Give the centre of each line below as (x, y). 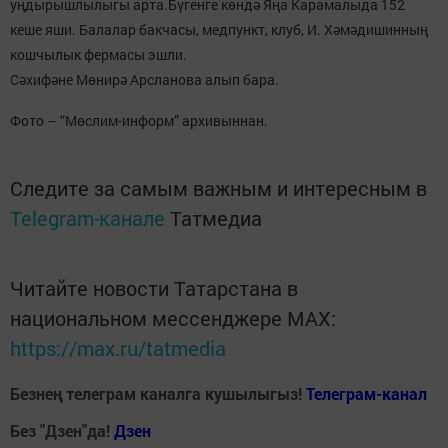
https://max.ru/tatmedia (118, 347)
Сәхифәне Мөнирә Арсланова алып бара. (144, 79)
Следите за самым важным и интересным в (218, 187)
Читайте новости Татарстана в (154, 287)
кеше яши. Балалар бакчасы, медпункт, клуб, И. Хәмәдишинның (219, 29)
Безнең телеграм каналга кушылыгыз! (158, 393)
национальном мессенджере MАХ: (173, 317)
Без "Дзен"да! (62, 430)
